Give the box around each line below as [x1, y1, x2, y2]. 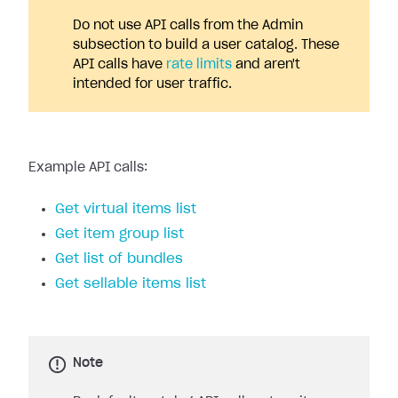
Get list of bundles [55, 252, 183, 266]
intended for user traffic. [73, 78, 232, 91]
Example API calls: [28, 162, 147, 174]
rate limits [166, 59, 232, 71]
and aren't [232, 59, 300, 71]
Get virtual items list [55, 203, 196, 216]
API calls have [73, 59, 166, 71]
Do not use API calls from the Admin [73, 20, 303, 32]
